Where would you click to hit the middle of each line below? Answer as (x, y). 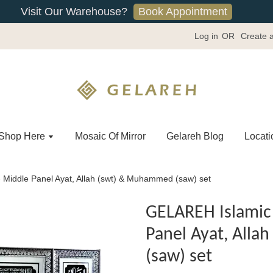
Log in (206, 36)
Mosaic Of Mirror (110, 136)
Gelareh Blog (195, 136)
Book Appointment (183, 11)
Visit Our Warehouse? (74, 12)
